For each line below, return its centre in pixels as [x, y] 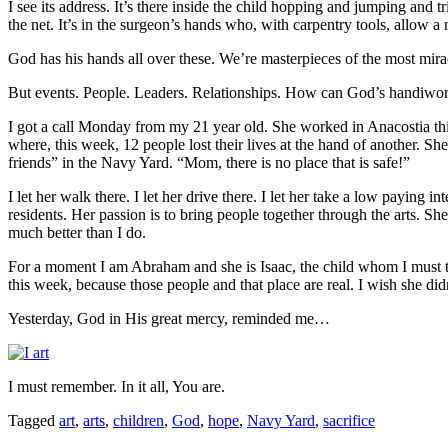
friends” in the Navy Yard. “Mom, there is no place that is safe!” [209, 162]
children [138, 420]
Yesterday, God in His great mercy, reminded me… [169, 318]
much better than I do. [77, 232]
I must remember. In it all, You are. [116, 386]
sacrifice [349, 420]
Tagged [33, 420]
